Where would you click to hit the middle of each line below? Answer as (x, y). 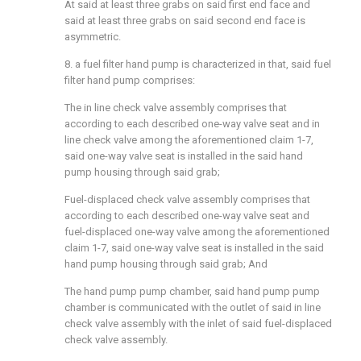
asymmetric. (93, 37)
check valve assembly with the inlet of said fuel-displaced (198, 324)
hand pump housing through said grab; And (166, 264)
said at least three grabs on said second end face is (185, 21)
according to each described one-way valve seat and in (192, 124)
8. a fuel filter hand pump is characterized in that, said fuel (198, 64)
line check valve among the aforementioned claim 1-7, (189, 140)
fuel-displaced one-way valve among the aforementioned (197, 232)
